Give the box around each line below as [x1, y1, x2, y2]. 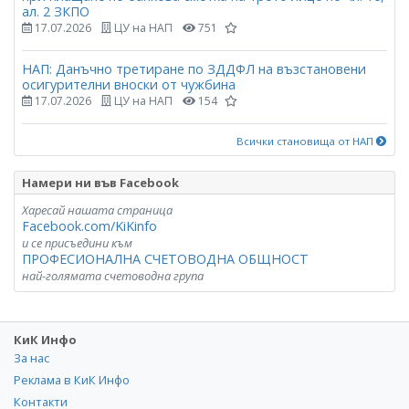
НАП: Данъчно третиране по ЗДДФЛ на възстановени [22, 60, 366, 79]
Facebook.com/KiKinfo [22, 216, 157, 235]
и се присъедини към [22, 234, 132, 251]
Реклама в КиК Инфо [14, 371, 130, 388]
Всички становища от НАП [236, 133, 376, 148]
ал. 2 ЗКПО [22, 3, 89, 21]
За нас [14, 349, 49, 366]
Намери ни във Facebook [22, 173, 179, 191]
